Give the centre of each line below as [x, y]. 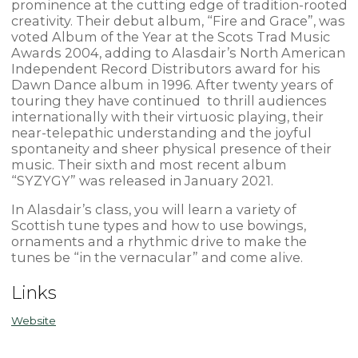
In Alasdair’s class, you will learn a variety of [153, 210]
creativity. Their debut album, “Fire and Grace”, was [178, 21]
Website [33, 321]
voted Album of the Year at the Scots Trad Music [170, 37]
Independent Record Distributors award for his [165, 69]
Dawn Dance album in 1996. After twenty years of [172, 85]
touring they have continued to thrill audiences [169, 101]
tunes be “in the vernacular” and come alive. [157, 258]
